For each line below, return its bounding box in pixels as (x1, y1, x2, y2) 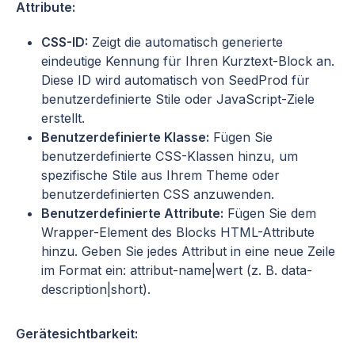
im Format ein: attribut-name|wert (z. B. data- (41, 261, 312, 278)
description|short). (41, 281, 151, 297)
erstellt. (41, 109, 85, 126)
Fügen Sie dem (223, 204, 316, 221)
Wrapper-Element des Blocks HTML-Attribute (41, 223, 315, 240)
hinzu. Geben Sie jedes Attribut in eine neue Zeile (41, 242, 335, 259)
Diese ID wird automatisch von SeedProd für (41, 71, 310, 88)
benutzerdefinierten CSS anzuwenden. (41, 185, 274, 202)
